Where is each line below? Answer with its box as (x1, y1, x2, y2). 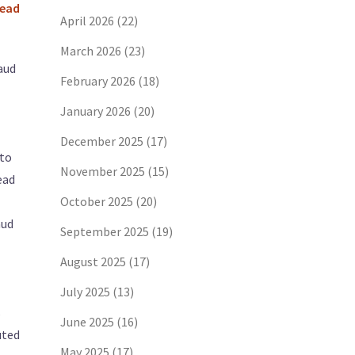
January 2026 (60, 103, 131, 119)
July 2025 (60, 284, 110, 300)
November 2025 (60, 163, 145, 179)
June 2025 (60, 314, 114, 330)
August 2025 (60, 254, 126, 269)
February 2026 (60, 73, 136, 89)
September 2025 (60, 223, 149, 239)
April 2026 (60, 13, 114, 29)
